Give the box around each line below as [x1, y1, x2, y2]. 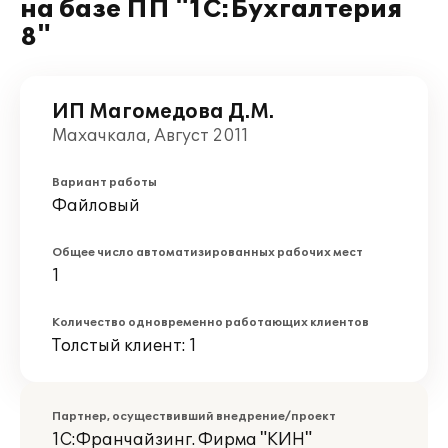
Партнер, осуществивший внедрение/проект [52, 410, 336, 423]
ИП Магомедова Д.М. [52, 100, 274, 124]
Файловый [52, 196, 140, 216]
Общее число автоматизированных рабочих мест [52, 246, 363, 259]
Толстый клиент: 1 [52, 336, 197, 356]
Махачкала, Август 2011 [52, 126, 249, 146]
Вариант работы [52, 176, 157, 189]
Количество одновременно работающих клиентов [52, 316, 369, 329]
